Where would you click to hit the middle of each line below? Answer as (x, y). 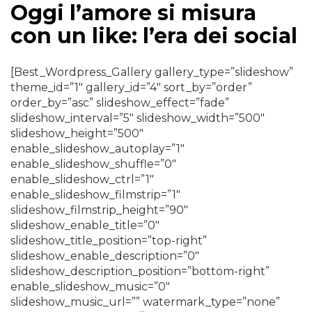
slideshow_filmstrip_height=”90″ (99, 210)
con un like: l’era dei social (154, 36)
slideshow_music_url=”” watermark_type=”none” (145, 302)
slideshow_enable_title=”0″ (85, 225)
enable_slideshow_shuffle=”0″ (93, 164)
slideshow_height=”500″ (77, 133)
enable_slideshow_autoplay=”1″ (97, 149)
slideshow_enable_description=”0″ (105, 256)
